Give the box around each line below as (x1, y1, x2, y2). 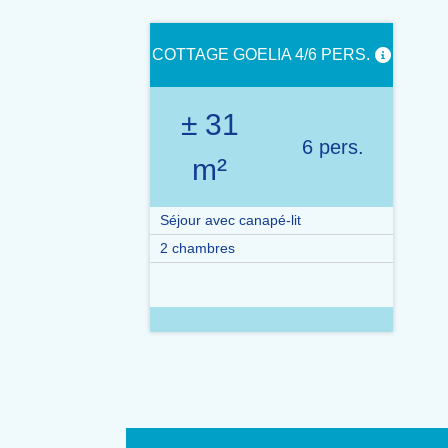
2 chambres (160, 240, 235, 256)
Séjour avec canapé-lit (160, 212, 301, 228)
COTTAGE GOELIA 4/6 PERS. (152, 46, 370, 63)
